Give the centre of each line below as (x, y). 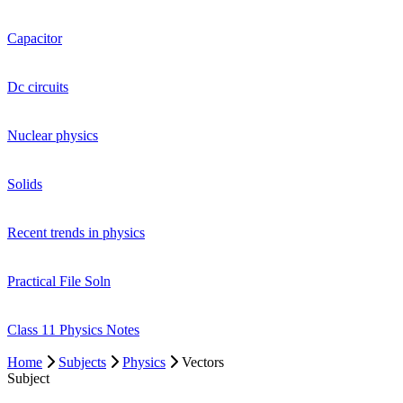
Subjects (82, 362)
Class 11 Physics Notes (73, 329)
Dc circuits (38, 86)
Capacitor (35, 38)
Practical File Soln (59, 281)
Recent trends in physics (76, 232)
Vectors (203, 362)
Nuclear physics (53, 135)
